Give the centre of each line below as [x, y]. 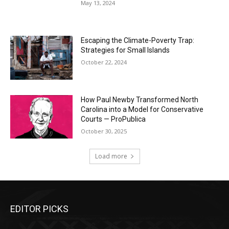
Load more [111, 156]
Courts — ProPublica [113, 119]
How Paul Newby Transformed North [140, 99]
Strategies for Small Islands [125, 50]
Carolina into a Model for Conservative [142, 109]
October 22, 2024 [104, 62]
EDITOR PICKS [39, 209]
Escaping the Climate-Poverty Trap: [138, 41]
